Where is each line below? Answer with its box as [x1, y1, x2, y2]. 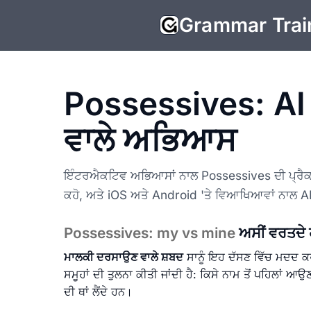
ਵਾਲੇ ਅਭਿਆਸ [64, 120, 237, 159]
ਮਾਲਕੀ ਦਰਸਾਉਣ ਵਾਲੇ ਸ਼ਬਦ [64, 250, 183, 264]
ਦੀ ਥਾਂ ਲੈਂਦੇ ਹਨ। [64, 285, 133, 299]
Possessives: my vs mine [64, 224, 239, 242]
